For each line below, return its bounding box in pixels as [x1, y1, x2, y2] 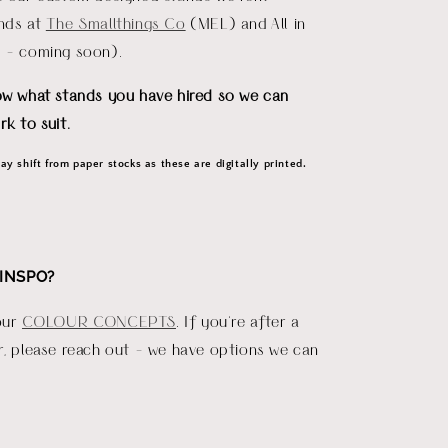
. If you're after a [176, 310, 300, 330]
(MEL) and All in [185, 13, 306, 32]
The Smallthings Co [45, 13, 186, 32]
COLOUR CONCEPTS [22, 310, 176, 330]
